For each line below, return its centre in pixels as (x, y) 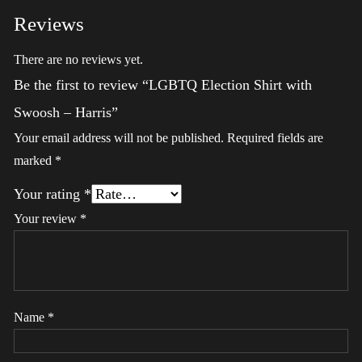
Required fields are (275, 138)
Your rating (49, 194)
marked (34, 161)
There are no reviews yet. (78, 60)
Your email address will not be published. (119, 138)
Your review (47, 219)
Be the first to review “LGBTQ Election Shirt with (163, 85)
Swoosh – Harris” (66, 113)
